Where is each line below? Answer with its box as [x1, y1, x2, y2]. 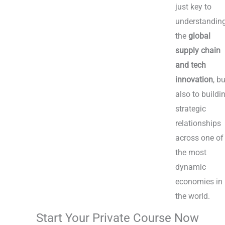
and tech [175, 60, 206, 70]
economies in [175, 177, 223, 187]
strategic [175, 104, 206, 114]
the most [175, 148, 207, 158]
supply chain [175, 46, 221, 56]
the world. [175, 191, 210, 201]
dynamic [175, 162, 206, 172]
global [188, 31, 211, 41]
